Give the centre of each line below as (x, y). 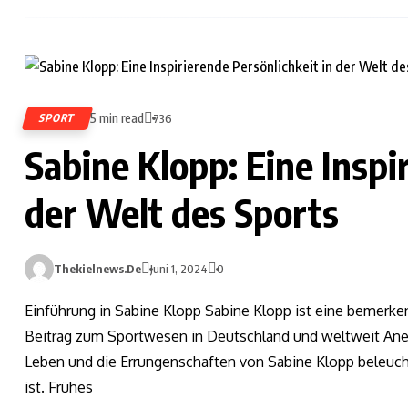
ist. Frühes (59, 388)
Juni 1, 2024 (179, 269)
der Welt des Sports (182, 213)
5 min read (117, 118)
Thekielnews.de (97, 269)
